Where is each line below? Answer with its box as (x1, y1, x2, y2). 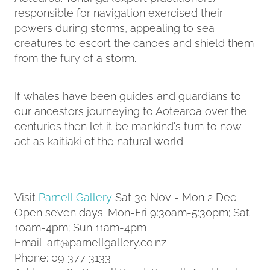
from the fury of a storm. (14, 49, 136, 65)
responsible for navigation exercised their (14, 4, 223, 20)
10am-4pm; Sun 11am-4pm (14, 219, 146, 234)
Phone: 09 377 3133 (14, 249, 111, 265)
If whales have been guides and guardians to (14, 87, 241, 103)
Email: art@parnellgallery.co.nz (14, 234, 166, 250)
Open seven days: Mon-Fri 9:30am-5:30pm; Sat (14, 204, 250, 219)
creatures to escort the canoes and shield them (14, 34, 254, 50)
